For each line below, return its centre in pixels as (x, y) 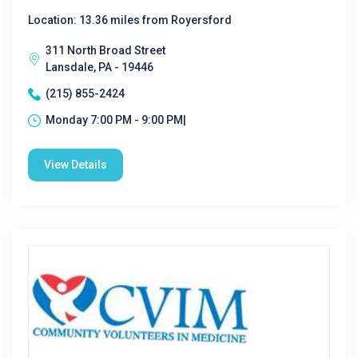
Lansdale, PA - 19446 (99, 67)
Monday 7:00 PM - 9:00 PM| (116, 120)
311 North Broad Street (105, 50)
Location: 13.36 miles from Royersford (130, 20)
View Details (76, 165)
